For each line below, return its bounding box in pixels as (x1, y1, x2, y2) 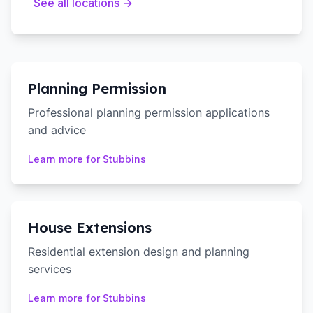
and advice (28, 123, 86, 137)
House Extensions (28, 219, 152, 236)
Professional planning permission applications (28, 105, 270, 119)
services (28, 262, 71, 276)
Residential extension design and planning (28, 245, 249, 259)
